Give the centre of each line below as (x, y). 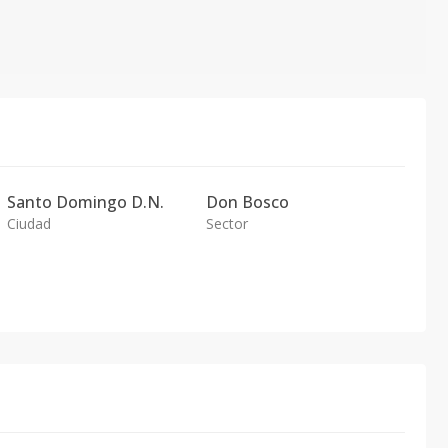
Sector (226, 223)
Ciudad (29, 223)
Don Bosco (247, 202)
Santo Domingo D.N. (86, 202)
